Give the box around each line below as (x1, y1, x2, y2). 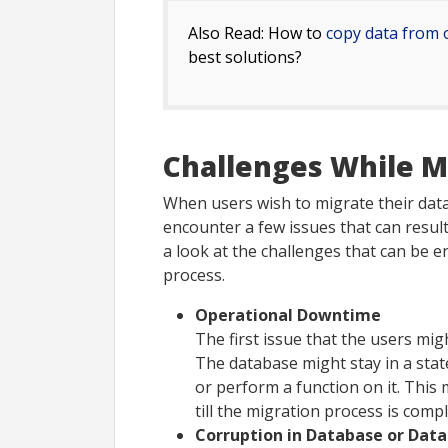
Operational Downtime (195, 303, 381, 326)
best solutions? (188, 45, 302, 68)
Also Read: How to (188, 21, 326, 44)
